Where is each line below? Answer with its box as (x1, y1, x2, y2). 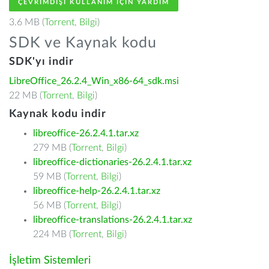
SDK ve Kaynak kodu (9, 35, 157, 50)
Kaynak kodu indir (9, 109, 106, 119)
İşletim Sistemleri (9, 255, 91, 266)
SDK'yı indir (9, 56, 74, 67)
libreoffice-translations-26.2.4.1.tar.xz (33, 215, 192, 225)
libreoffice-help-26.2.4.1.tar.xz (33, 186, 160, 196)
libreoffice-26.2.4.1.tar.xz (33, 128, 139, 138)
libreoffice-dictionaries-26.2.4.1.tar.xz (33, 157, 192, 167)
